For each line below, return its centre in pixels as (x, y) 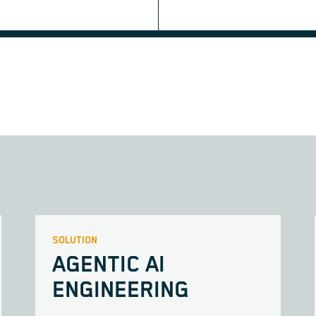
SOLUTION (75, 241)
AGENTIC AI (109, 266)
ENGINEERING (121, 291)
